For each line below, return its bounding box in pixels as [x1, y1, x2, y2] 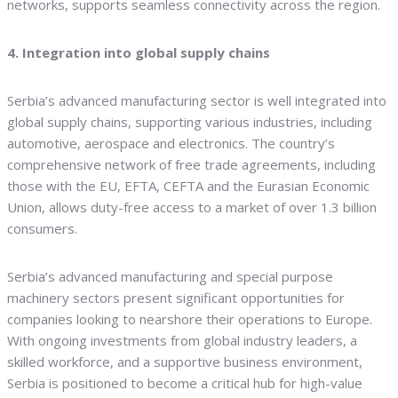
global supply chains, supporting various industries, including [7, 113, 372, 131]
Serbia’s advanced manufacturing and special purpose [7, 267, 333, 286]
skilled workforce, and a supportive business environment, [7, 353, 362, 371]
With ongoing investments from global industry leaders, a [7, 331, 357, 350]
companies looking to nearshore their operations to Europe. [7, 310, 372, 329]
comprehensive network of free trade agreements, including [7, 155, 376, 174]
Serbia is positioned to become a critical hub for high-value [7, 374, 362, 393]
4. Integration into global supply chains [7, 44, 270, 62]
